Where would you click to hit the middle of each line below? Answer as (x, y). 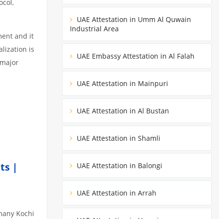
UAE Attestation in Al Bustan (122, 110)
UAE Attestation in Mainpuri (121, 83)
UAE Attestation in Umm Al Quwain (133, 19)
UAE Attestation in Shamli (118, 138)
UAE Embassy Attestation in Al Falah (135, 56)
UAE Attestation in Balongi (119, 165)
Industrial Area (94, 28)
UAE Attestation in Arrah (116, 193)
